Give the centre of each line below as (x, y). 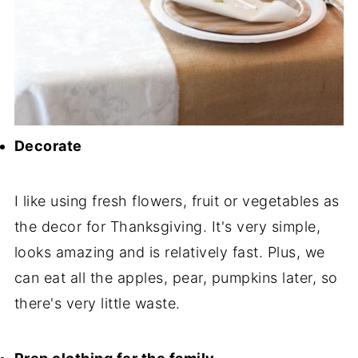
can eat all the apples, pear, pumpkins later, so (176, 278)
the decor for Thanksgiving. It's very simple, (167, 227)
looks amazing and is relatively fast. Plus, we (169, 253)
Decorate (48, 146)
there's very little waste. (99, 304)
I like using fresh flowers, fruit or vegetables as (177, 201)
